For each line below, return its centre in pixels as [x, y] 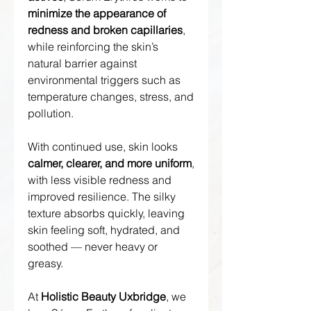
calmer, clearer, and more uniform [110, 163]
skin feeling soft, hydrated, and [104, 230]
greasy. [45, 263]
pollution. [51, 113]
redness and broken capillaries [105, 30]
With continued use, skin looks [103, 146]
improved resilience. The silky [102, 196]
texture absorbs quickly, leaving [106, 213]
